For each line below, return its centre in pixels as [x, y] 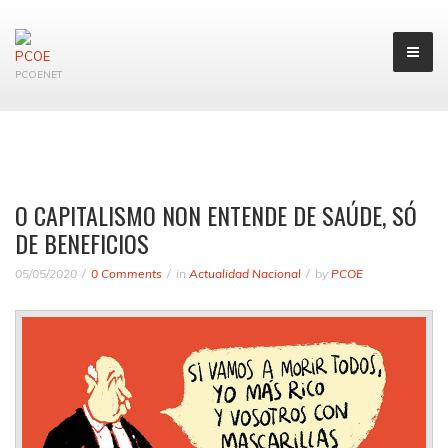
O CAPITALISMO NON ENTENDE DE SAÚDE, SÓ [216, 215]
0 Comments [126, 273]
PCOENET [39, 74]
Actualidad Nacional [245, 273]
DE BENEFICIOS [82, 243]
